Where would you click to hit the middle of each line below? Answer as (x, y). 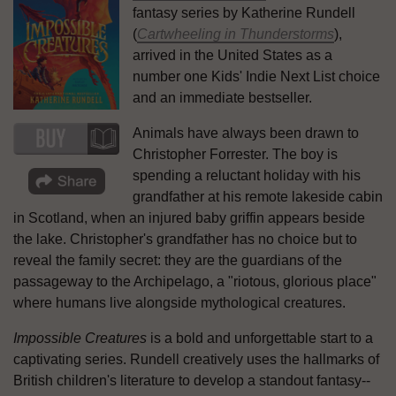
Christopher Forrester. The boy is (235, 154)
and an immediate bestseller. (222, 97)
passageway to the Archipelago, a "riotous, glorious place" (195, 281)
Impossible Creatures (80, 338)
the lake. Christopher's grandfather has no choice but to (185, 239)
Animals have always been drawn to (246, 133)
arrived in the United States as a (232, 55)
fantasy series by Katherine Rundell (244, 12)
